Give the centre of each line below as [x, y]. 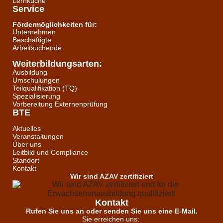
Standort [26, 160]
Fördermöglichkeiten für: [55, 24]
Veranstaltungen [38, 136]
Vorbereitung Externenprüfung [60, 104]
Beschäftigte [32, 40]
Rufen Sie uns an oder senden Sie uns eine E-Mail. [111, 211]
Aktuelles [27, 128]
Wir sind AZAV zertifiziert [111, 176]
